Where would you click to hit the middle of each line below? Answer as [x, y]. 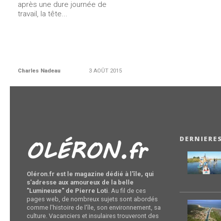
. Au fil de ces [127, 191]
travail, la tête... [43, 14]
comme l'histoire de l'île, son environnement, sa [94, 207]
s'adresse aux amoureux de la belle [80, 182]
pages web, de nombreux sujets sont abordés [92, 199]
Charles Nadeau [39, 71]
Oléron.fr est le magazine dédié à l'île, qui [91, 174]
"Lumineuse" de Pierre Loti [68, 191]
